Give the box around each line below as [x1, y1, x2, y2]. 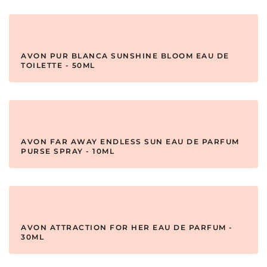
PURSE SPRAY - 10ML [21, 147, 114, 156]
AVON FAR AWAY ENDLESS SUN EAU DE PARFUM [21, 137, 240, 147]
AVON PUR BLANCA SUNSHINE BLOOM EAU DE [21, 51, 229, 61]
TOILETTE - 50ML [21, 61, 95, 70]
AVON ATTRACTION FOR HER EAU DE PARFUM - [21, 223, 233, 232]
